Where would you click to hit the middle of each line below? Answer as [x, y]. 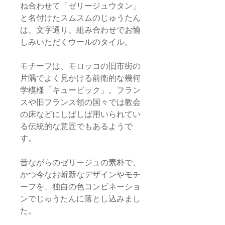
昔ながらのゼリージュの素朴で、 [80, 162]
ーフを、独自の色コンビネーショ [80, 187]
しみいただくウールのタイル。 [76, 42]
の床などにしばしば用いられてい [80, 114]
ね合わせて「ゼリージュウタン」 [80, 6]
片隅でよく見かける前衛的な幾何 [80, 78]
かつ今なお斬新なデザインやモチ [80, 175]
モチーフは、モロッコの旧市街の [80, 66]
